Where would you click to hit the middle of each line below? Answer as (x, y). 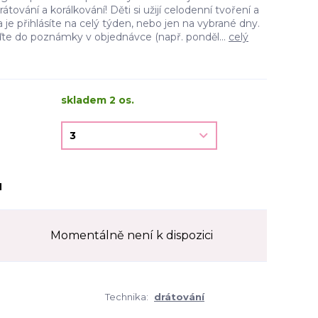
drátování (179, 297)
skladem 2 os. (98, 100)
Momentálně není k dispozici (132, 235)
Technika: (127, 297)
